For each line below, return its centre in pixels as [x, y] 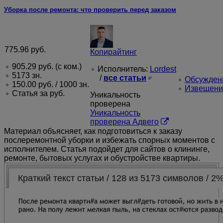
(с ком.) [67, 66]
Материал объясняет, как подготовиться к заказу [93, 131]
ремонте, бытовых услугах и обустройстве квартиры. [102, 158]
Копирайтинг [113, 52]
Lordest [163, 69]
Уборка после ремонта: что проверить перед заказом [90, 9]
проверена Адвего [124, 121]
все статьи [125, 78]
